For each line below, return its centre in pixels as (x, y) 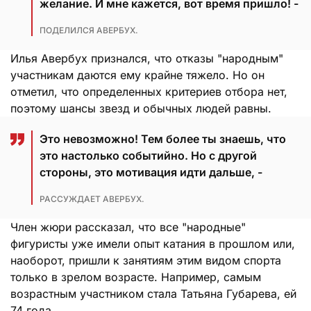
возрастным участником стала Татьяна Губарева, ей (153, 293)
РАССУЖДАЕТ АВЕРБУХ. (92, 199)
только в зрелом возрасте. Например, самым (136, 277)
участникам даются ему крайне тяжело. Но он (137, 75)
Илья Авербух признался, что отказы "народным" (147, 58)
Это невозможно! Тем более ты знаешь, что (163, 138)
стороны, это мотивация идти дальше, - (151, 172)
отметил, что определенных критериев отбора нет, (149, 91)
